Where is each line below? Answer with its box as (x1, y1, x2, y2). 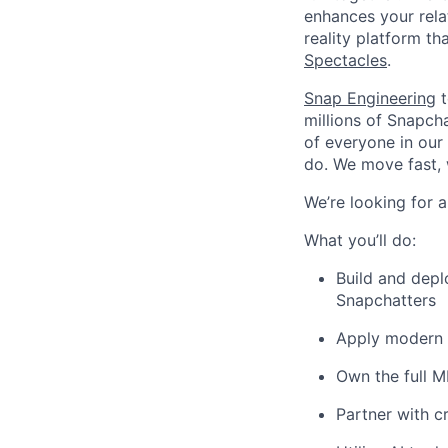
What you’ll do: (304, 230, 416, 250)
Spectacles (304, 50, 387, 70)
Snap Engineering (304, 88, 436, 108)
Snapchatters (336, 290, 436, 310)
